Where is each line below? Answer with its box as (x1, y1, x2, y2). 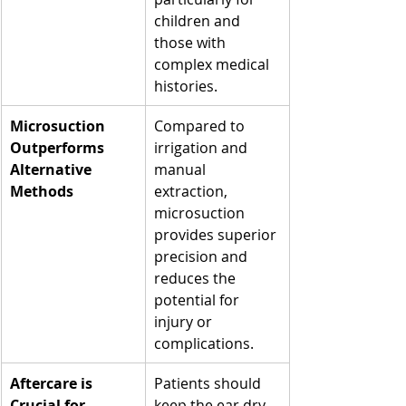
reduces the (154, 267, 239, 288)
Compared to (154, 115, 248, 136)
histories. (154, 75, 217, 96)
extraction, (154, 180, 231, 201)
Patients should (154, 372, 265, 393)
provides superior (154, 224, 280, 245)
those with (154, 32, 229, 53)
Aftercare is (10, 372, 96, 393)
